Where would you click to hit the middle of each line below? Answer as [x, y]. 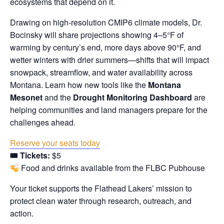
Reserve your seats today [55, 143]
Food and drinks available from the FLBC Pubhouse [113, 168]
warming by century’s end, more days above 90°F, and [105, 47]
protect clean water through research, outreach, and [101, 201]
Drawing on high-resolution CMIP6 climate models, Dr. [106, 22]
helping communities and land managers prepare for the [109, 110]
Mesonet [26, 97]
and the [58, 97]
